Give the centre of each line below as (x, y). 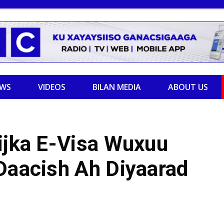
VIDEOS (52, 87)
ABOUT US (188, 87)
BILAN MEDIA (117, 87)
